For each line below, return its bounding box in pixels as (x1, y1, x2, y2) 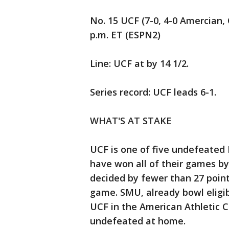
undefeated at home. (90, 215, 186, 227)
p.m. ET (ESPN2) (90, 29, 161, 41)
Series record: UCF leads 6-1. (90, 86, 219, 99)
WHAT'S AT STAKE (90, 114, 172, 127)
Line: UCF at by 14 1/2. (90, 57, 189, 70)
